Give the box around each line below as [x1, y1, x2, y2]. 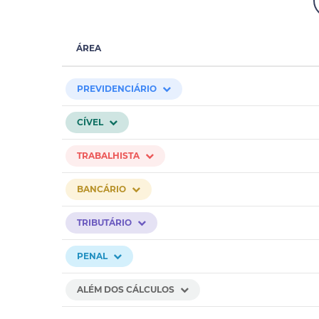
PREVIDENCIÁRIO [77, 83, 157, 94]
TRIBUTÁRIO [77, 217, 132, 228]
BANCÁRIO [77, 184, 126, 194]
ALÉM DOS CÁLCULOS [77, 284, 174, 295]
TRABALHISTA [77, 150, 140, 161]
